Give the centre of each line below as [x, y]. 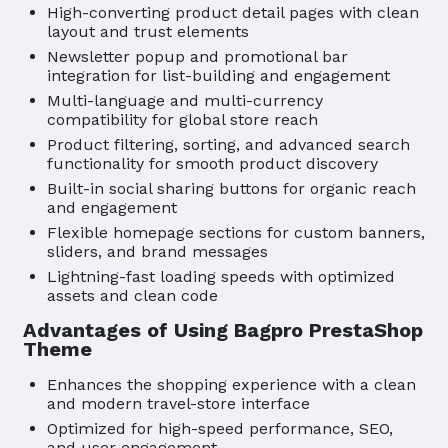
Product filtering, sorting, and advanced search [228, 145]
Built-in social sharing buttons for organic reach [231, 189]
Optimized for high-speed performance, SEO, [220, 429]
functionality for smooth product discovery [212, 164]
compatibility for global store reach [182, 120]
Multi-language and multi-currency [185, 101]
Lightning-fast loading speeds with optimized [221, 277]
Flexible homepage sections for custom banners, [236, 233]
